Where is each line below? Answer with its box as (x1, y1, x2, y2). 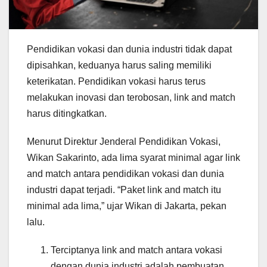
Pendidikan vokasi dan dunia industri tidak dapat (27, 44, 232, 54)
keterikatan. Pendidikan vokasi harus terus (27, 76, 206, 86)
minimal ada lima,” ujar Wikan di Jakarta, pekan (27, 200, 226, 211)
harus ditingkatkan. (27, 108, 107, 119)
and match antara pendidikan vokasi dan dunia (27, 168, 224, 179)
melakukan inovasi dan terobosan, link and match (27, 92, 235, 103)
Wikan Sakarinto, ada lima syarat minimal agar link (27, 152, 240, 163)
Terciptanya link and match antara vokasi (51, 244, 222, 255)
